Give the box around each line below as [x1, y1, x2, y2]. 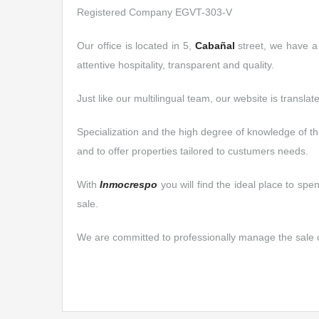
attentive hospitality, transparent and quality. [77, 59, 274, 71]
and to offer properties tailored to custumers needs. [77, 145, 308, 157]
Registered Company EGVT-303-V [77, 6, 232, 19]
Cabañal [194, 40, 235, 52]
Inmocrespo [100, 179, 158, 191]
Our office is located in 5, [77, 40, 195, 52]
